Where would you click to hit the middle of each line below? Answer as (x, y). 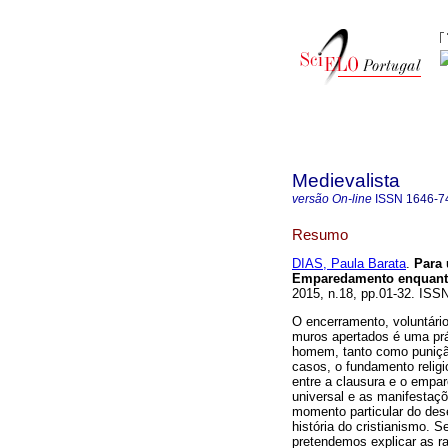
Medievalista (346, 180)
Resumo (320, 234)
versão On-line (332, 199)
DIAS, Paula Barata (349, 264)
